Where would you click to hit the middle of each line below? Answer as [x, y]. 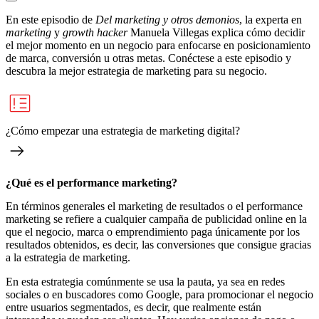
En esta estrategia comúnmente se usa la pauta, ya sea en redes [145, 281]
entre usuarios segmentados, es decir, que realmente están [134, 307]
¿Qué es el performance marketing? [91, 182]
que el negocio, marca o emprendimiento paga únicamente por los [153, 231]
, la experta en [271, 19]
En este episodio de [49, 19]
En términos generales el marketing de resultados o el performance [154, 206]
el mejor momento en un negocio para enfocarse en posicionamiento [158, 45]
